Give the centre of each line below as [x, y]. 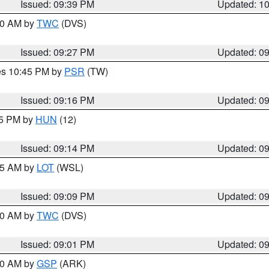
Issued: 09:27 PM [58, 52]
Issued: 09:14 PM [58, 148]
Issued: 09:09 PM [58, 196]
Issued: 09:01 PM [58, 244]
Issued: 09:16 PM [58, 100]
